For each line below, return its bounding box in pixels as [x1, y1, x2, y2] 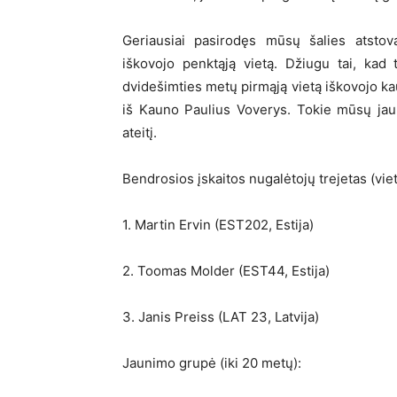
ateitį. [122, 124, 157, 141]
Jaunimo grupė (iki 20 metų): [122, 354, 301, 371]
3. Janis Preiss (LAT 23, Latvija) [122, 308, 319, 325]
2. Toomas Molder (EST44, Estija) [122, 262, 330, 279]
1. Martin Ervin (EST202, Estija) [122, 216, 314, 233]
